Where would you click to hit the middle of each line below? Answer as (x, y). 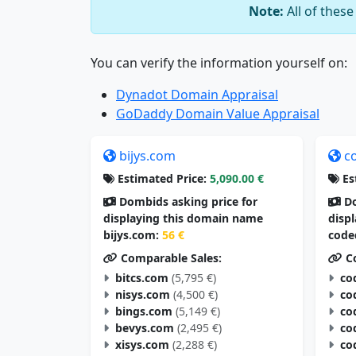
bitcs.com (142, 277)
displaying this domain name (183, 218)
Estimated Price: (161, 178)
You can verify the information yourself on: (219, 62)
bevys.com (145, 327)
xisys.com (142, 344)
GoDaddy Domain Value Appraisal (218, 113)
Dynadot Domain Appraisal (197, 94)
